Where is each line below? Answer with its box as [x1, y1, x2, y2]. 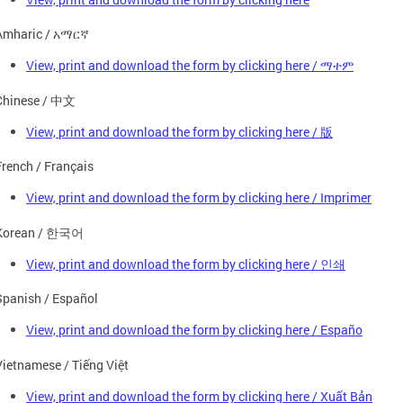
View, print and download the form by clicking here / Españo [26, 321, 363, 338]
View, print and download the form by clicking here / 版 [26, 122, 333, 140]
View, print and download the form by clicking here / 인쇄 [26, 255, 345, 273]
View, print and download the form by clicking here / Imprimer [26, 189, 372, 206]
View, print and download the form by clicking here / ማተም [26, 57, 354, 74]
